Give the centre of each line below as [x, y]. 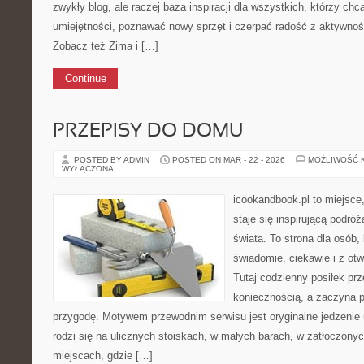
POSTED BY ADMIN [113, 160]
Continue [85, 78]
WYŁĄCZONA [88, 169]
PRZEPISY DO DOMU [148, 132]
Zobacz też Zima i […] [106, 46]
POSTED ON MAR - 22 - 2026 [229, 160]
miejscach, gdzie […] [103, 355]
